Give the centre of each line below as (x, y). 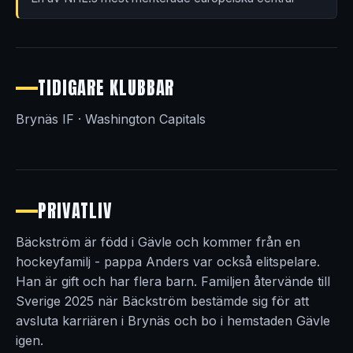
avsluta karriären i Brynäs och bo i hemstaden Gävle (173, 321)
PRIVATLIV (76, 211)
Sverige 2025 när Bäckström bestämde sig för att (162, 301)
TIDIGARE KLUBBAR (106, 88)
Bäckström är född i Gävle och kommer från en (158, 242)
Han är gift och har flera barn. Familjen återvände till (173, 282)
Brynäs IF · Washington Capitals (111, 119)
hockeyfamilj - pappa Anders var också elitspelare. (168, 262)
